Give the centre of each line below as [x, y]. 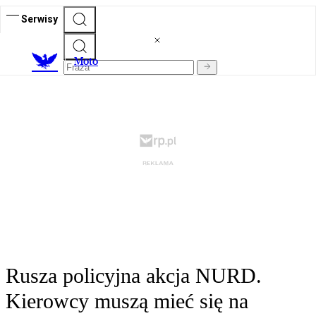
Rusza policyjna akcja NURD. [134, 276]
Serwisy [39, 19]
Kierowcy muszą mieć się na [127, 301]
